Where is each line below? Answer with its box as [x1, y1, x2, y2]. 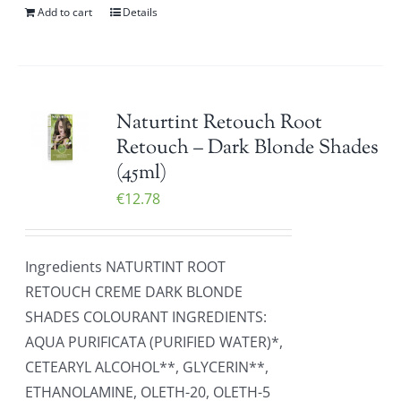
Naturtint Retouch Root [116, 109, 323, 138]
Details [123, 4, 158, 20]
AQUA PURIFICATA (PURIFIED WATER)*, [25, 332, 284, 352]
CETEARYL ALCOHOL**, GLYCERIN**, [25, 357, 269, 377]
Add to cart [38, 4, 93, 20]
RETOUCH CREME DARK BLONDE [25, 282, 243, 302]
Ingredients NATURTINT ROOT [25, 257, 226, 277]
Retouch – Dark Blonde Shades [116, 134, 380, 163]
